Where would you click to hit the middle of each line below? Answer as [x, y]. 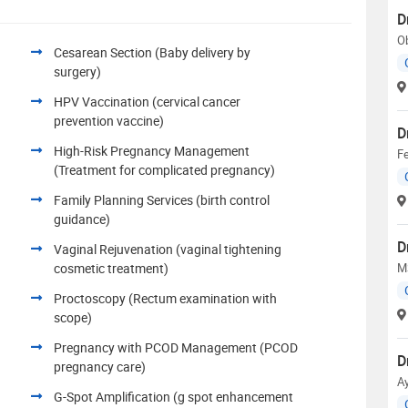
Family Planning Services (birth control [162, 199]
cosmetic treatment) [111, 268]
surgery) [77, 71]
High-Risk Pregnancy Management [152, 150]
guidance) [82, 219]
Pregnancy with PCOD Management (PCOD [176, 347]
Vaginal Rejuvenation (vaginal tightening [168, 249]
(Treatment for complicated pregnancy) [164, 169]
